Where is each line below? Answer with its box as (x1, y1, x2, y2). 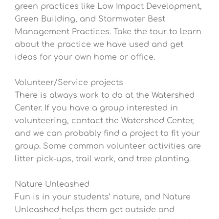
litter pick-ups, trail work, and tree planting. (15, 154, 191, 164)
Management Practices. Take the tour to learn (15, 27, 201, 37)
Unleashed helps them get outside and (15, 205, 175, 214)
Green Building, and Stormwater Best (15, 15, 165, 24)
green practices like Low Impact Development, (15, 2, 202, 11)
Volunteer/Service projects (15, 78, 123, 88)
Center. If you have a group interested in (15, 104, 178, 113)
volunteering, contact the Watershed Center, (15, 116, 194, 126)
